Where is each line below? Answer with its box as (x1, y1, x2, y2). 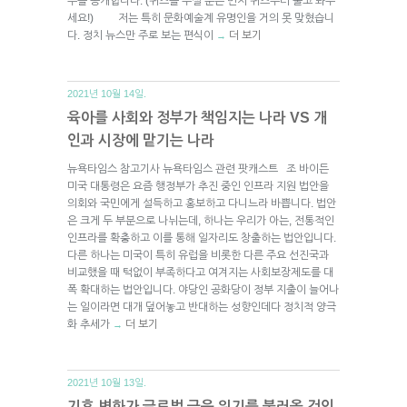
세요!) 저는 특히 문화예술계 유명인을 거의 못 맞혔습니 (67, 11, 334, 25)
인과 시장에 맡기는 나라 (67, 132, 214, 148)
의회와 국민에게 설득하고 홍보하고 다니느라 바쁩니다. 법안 (67, 196, 336, 210)
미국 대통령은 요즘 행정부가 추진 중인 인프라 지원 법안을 (67, 179, 329, 193)
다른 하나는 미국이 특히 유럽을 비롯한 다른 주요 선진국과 (67, 248, 329, 262)
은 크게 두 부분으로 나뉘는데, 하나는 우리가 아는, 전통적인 (67, 213, 334, 227)
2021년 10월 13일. (67, 376, 146, 388)
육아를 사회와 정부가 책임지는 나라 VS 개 (67, 109, 327, 125)
